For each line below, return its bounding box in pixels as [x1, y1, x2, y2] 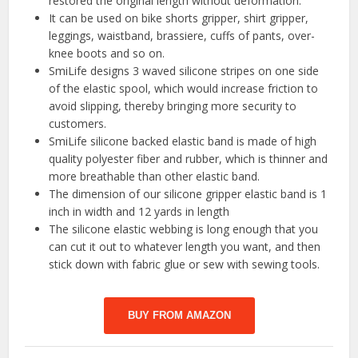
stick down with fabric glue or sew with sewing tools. [49, 256, 320, 272]
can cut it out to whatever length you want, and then [49, 238, 321, 254]
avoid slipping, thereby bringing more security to [49, 97, 297, 113]
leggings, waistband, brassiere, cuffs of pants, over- [49, 27, 316, 43]
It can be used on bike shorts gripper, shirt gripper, [49, 10, 309, 26]
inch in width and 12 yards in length [49, 203, 230, 219]
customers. [49, 115, 107, 131]
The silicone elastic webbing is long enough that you [49, 221, 319, 237]
